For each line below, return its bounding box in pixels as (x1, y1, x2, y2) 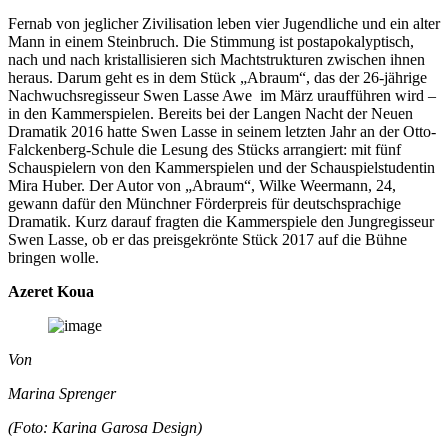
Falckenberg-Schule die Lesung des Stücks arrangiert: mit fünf (8, 140, 401, 158)
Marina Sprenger (8, 384, 120, 402)
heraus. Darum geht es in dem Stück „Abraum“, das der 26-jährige (8, 68, 427, 86)
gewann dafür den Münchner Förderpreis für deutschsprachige (8, 194, 401, 212)
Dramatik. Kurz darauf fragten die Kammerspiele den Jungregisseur (8, 212, 434, 230)
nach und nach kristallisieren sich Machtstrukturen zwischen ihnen (8, 50, 425, 68)
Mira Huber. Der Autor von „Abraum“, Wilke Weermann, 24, (8, 176, 396, 194)
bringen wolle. (8, 248, 107, 266)
